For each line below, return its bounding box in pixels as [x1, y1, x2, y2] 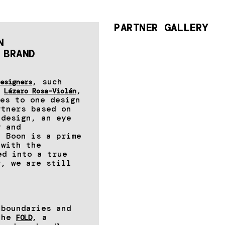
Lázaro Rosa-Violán [4, 86, 76, 96]
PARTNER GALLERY [114, 21, 208, 35]
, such [32, 76, 62, 87]
